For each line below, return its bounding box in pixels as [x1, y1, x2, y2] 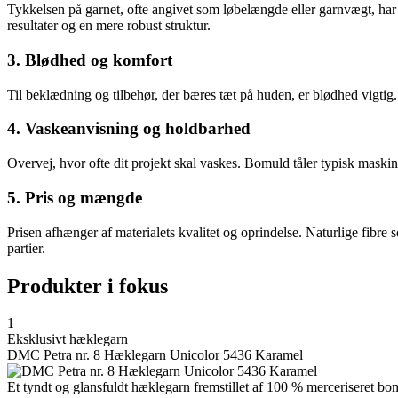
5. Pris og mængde [7, 187, 142, 207]
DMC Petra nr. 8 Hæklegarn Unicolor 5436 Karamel [7, 347, 303, 363]
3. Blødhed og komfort [7, 51, 172, 70]
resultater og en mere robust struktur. [7, 18, 211, 34]
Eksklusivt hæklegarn [7, 331, 128, 347]
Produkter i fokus [7, 274, 168, 298]
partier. [7, 240, 45, 256]
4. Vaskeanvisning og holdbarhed [7, 119, 251, 139]
